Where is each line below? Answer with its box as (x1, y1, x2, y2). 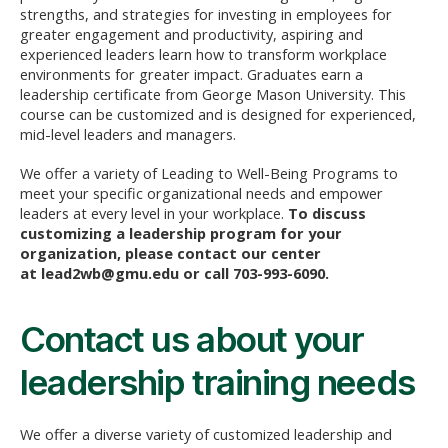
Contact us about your (20, 317, 364, 360)
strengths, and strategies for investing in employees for (20, 4, 392, 25)
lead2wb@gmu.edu (41, 262, 179, 283)
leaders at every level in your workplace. (20, 202, 288, 223)
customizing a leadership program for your (20, 222, 342, 243)
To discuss (288, 202, 366, 223)
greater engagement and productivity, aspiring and (20, 24, 363, 45)
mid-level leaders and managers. (20, 124, 236, 145)
